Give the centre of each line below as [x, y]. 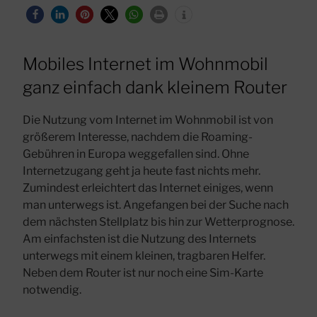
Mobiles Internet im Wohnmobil [145, 64]
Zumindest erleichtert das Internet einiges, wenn [148, 188]
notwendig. [52, 290]
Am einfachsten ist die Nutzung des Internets [139, 239]
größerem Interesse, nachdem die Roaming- [138, 137]
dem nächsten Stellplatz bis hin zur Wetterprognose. [158, 222]
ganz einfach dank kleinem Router [155, 88]
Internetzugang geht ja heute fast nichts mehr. [142, 171]
